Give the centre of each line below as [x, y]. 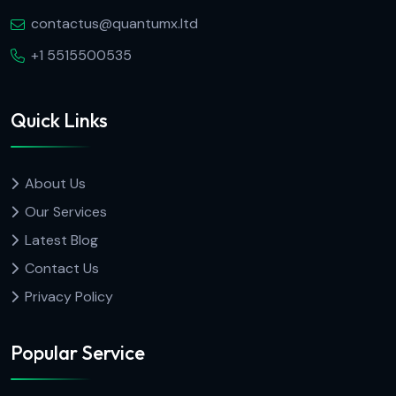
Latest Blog [61, 240]
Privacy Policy [69, 296]
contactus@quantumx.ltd [114, 24]
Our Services [66, 211]
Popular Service [78, 353]
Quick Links [59, 120]
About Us [55, 183]
